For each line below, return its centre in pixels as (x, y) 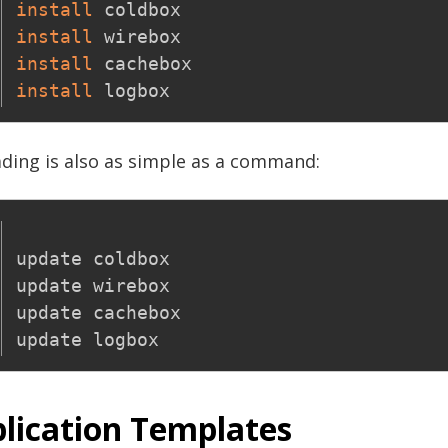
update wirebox (92, 286)
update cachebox (98, 313)
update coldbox (92, 259)
